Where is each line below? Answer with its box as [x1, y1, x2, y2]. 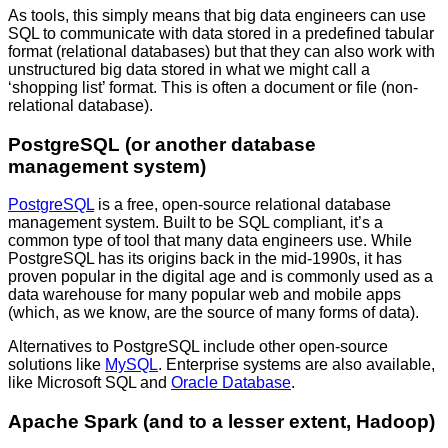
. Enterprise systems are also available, [158, 356, 435, 374]
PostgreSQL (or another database [8, 133, 316, 155]
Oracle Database [171, 374, 291, 392]
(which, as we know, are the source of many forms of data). [8, 304, 419, 322]
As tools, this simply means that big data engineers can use [8, 6, 426, 24]
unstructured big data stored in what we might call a [8, 60, 370, 78]
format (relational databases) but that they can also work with [8, 42, 435, 60]
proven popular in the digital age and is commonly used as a [8, 268, 433, 286]
